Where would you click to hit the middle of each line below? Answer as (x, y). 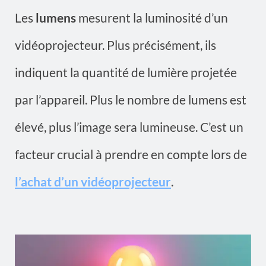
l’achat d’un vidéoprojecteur (93, 181)
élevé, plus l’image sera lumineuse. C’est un (129, 126)
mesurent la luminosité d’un (152, 17)
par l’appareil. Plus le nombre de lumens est (131, 99)
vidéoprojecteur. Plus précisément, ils (115, 45)
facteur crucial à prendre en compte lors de (131, 154)
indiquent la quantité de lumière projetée (126, 72)
